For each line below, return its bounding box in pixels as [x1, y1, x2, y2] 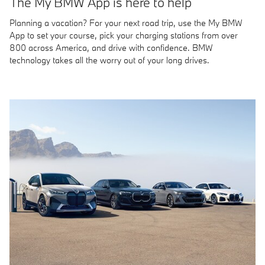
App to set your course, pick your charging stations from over [9, 29, 238, 41]
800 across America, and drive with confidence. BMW [9, 41, 213, 53]
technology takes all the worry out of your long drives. [9, 54, 209, 66]
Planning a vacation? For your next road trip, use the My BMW [9, 17, 243, 28]
